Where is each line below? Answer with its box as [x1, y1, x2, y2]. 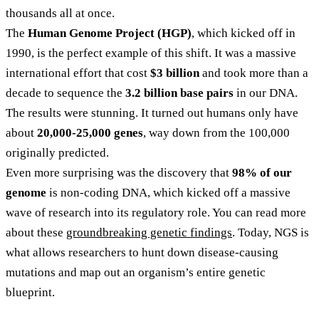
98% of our [232, 166, 292, 180]
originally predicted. [6, 146, 109, 160]
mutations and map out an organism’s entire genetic [6, 266, 266, 280]
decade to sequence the [6, 86, 125, 100]
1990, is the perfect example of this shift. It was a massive [6, 46, 296, 61]
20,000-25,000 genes [37, 126, 143, 140]
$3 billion [150, 66, 199, 80]
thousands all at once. [6, 6, 115, 21]
